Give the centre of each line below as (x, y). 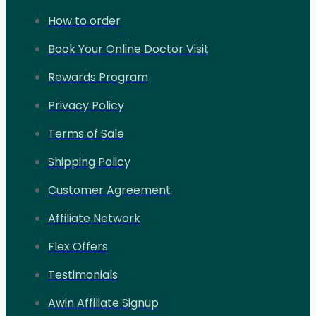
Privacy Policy (86, 105)
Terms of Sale (86, 133)
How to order (84, 20)
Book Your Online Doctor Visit (128, 49)
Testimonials (83, 274)
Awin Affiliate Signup (103, 303)
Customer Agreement (109, 190)
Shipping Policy (89, 162)
